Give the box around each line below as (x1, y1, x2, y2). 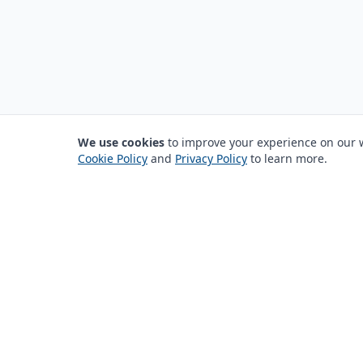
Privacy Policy (175, 151, 247, 166)
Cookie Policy (78, 151, 147, 166)
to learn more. (247, 151, 327, 166)
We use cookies (78, 135, 164, 150)
